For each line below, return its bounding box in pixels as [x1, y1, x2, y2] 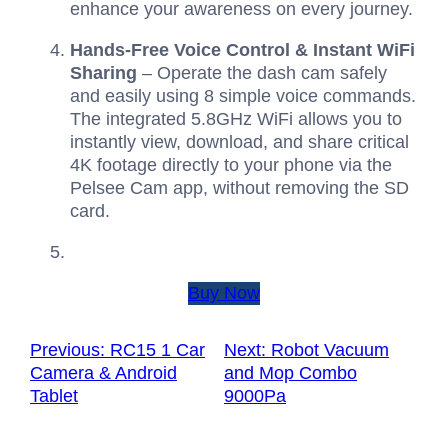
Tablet [30, 385, 78, 406]
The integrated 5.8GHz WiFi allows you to [70, 108, 402, 129]
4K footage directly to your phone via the [70, 154, 392, 175]
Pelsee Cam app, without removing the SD [70, 177, 409, 198]
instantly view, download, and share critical [70, 131, 409, 152]
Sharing [70, 62, 137, 83]
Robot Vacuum [271, 339, 389, 360]
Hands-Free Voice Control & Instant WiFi [70, 39, 415, 60]
